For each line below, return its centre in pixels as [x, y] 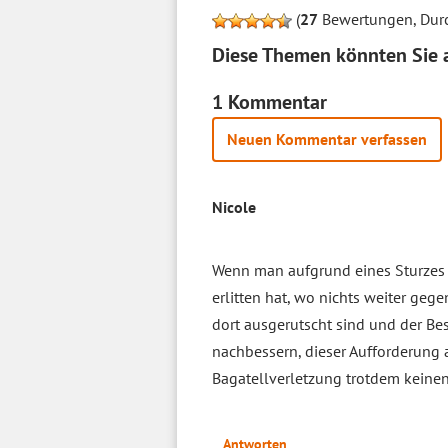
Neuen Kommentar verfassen [327, 139]
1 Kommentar [269, 102]
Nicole [234, 207]
